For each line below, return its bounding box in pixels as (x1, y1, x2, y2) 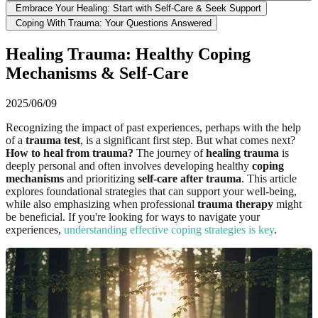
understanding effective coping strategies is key (64, 223, 274, 236)
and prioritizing (64, 172, 138, 185)
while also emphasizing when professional (6, 197, 197, 210)
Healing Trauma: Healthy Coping (6, 44, 251, 63)
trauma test (26, 133, 80, 146)
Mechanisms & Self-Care (6, 63, 189, 82)
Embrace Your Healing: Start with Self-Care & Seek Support (16, 2, 261, 13)
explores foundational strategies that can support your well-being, (6, 185, 297, 197)
